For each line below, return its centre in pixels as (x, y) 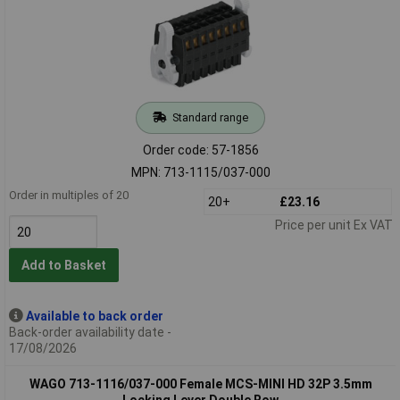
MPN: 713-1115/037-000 (200, 172)
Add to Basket (63, 266)
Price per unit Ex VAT (333, 225)
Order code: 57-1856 (200, 150)
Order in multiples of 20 (68, 195)
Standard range (210, 117)
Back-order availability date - (90, 332)
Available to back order (94, 316)
